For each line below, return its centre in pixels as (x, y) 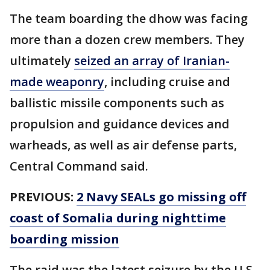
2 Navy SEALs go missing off (161, 197)
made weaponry (57, 82)
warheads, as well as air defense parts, (123, 145)
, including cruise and (167, 82)
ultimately (42, 61)
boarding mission (64, 239)
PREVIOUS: (43, 197)
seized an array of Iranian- (152, 61)
